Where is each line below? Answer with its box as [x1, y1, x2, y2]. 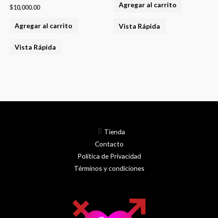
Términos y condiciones [73, 163, 145, 172]
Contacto [94, 139, 124, 148]
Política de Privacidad [77, 151, 141, 160]
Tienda [104, 127, 125, 136]
